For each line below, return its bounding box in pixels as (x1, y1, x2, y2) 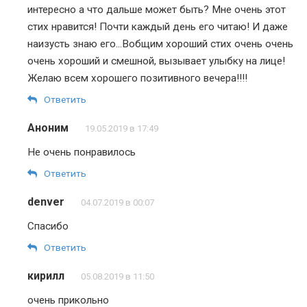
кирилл (27, 269, 64, 282)
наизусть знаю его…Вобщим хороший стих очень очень (27, 38, 293, 50)
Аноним (27, 121, 69, 134)
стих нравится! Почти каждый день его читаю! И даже (27, 21, 288, 33)
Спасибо (27, 220, 69, 232)
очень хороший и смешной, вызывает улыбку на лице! (27, 55, 285, 67)
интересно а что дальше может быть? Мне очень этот (27, 3, 286, 16)
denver (27, 195, 64, 208)
